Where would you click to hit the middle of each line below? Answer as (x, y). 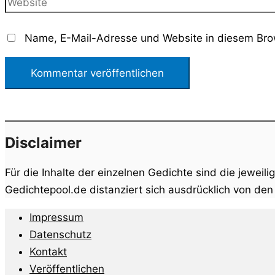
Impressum (56, 217)
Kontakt (48, 252)
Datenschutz (60, 234)
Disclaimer (43, 143)
